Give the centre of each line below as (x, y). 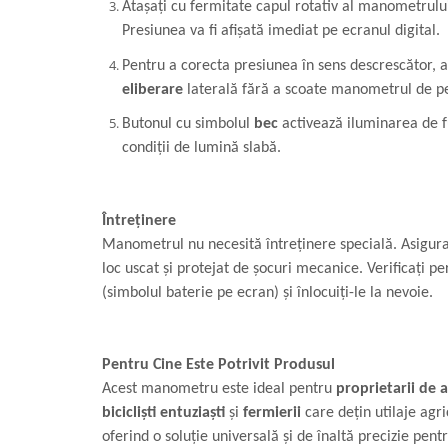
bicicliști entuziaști (163, 413)
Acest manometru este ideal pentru (219, 389)
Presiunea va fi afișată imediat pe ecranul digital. (281, 31)
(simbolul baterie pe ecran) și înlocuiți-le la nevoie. (267, 293)
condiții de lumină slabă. (201, 148)
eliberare (152, 89)
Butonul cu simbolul (188, 124)
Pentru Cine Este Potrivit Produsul (218, 365)
